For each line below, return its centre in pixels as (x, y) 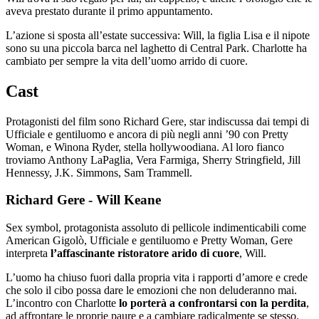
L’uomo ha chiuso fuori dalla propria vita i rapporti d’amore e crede (157, 278)
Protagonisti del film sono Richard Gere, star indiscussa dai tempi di (157, 121)
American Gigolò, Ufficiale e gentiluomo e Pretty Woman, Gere (149, 241)
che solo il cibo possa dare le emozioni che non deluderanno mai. (151, 291)
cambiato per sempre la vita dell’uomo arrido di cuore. (127, 61)
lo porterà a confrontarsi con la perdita (211, 303)
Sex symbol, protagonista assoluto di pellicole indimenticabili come (156, 228)
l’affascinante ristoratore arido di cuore (143, 253)
